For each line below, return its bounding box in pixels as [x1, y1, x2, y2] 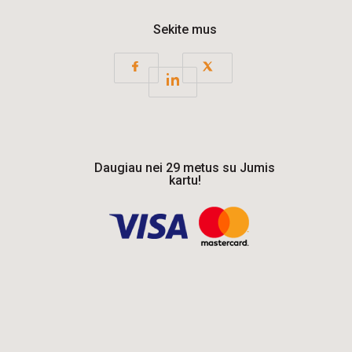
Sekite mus [152, 22, 217, 37]
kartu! [168, 173, 201, 188]
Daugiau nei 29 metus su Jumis [94, 160, 276, 175]
